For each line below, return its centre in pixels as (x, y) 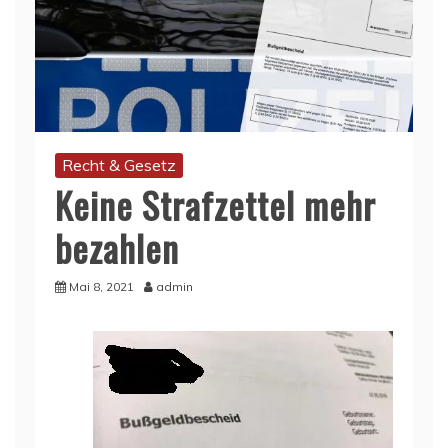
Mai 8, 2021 (101, 286)
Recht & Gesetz (119, 164)
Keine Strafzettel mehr (215, 204)
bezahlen (117, 247)
